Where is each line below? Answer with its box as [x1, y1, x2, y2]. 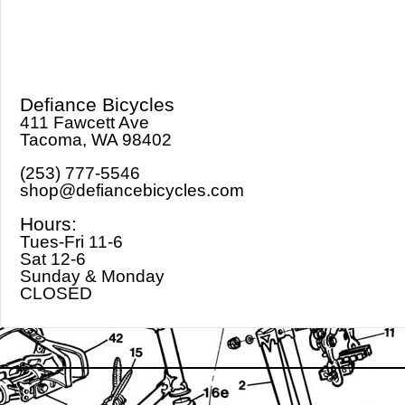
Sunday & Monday [20, 267, 165, 286]
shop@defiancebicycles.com [20, 181, 244, 200]
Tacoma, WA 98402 [20, 130, 172, 149]
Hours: [20, 213, 77, 234]
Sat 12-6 [20, 250, 86, 268]
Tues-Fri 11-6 [20, 232, 123, 251]
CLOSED [20, 284, 92, 303]
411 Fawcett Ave [20, 113, 149, 132]
